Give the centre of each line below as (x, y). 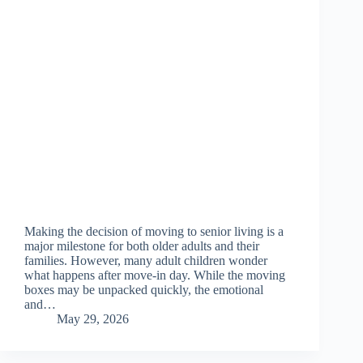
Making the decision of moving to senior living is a (154, 232)
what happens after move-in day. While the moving (155, 275)
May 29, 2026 (93, 319)
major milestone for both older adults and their (142, 246)
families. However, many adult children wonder (146, 261)
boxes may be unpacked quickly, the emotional (144, 290)
